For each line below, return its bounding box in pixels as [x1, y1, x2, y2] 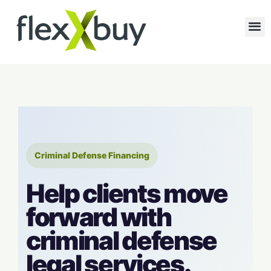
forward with [26, 201, 171, 233]
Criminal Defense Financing [34, 150, 149, 161]
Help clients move [26, 178, 227, 209]
